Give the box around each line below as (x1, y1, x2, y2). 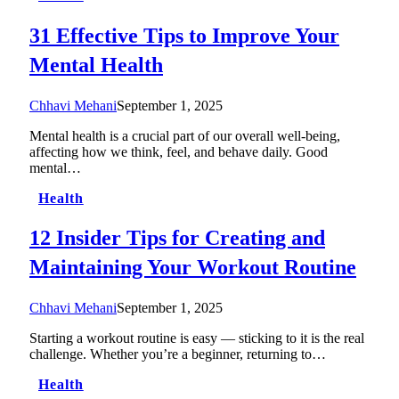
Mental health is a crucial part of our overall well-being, (29, 127, 340, 143)
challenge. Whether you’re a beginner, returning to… (29, 346, 326, 362)
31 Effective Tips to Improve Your (29, 23, 339, 47)
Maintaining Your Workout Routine (29, 256, 356, 280)
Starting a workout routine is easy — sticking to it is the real (29, 330, 364, 346)
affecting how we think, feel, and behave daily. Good (29, 143, 328, 159)
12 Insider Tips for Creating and (29, 226, 325, 250)
